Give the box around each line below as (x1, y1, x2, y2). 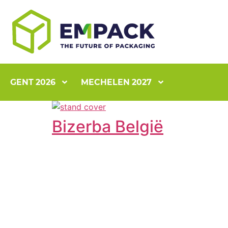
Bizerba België (52, 117, 163, 136)
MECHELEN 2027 (80, 77, 152, 87)
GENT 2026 (10, 77, 55, 87)
